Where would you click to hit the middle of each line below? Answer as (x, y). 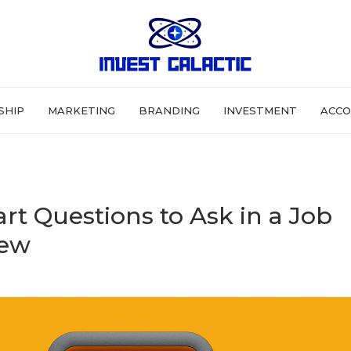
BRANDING (169, 110)
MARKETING (81, 110)
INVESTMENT (260, 110)
